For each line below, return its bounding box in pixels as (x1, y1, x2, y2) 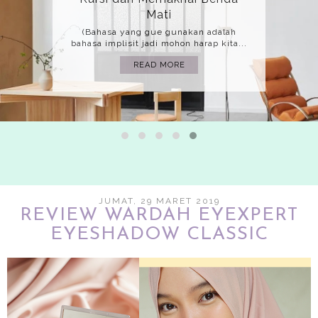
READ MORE (133, 60, 185, 70)
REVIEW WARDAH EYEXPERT (20, 205, 298, 225)
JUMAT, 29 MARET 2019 (98, 195, 220, 206)
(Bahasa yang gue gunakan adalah (82, 26, 236, 37)
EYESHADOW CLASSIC (50, 224, 268, 244)
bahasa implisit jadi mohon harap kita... (71, 38, 247, 48)
